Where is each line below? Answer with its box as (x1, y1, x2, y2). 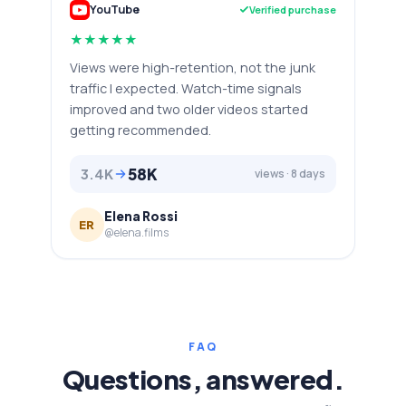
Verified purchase (249, 3, 336, 16)
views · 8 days (255, 166, 325, 181)
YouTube (90, 2, 140, 17)
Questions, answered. (62, 362, 344, 395)
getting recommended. (70, 121, 211, 139)
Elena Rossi (104, 208, 178, 224)
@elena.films (104, 225, 169, 240)
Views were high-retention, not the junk (70, 58, 315, 76)
